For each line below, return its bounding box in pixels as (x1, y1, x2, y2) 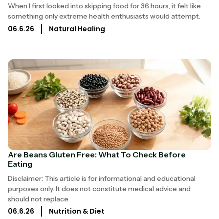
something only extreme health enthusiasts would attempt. (8, 12, 200, 21)
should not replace (8, 194, 68, 203)
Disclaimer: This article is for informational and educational (8, 174, 196, 183)
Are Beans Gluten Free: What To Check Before (8, 149, 186, 159)
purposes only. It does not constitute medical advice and (8, 184, 191, 193)
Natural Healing (49, 23, 105, 34)
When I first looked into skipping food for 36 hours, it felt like (8, 1, 201, 11)
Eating (8, 158, 32, 169)
